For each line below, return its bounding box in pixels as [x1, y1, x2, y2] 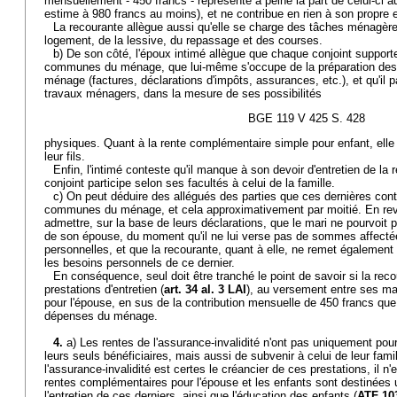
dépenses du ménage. [44, 309, 158, 323]
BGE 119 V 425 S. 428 [247, 112, 365, 125]
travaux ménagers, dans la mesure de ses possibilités [44, 87, 322, 100]
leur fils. [44, 150, 85, 163]
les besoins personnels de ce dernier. [44, 256, 235, 269]
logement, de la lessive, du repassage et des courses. [44, 34, 323, 47]
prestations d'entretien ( [44, 283, 164, 296]
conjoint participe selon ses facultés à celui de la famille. [44, 176, 335, 190]
